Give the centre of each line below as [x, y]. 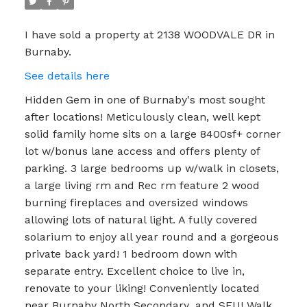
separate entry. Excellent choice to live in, [134, 271]
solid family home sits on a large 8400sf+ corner [152, 134]
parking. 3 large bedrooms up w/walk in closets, [151, 168]
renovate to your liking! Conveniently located [142, 288]
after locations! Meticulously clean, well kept [142, 116]
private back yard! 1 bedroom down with [131, 254]
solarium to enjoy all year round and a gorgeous [151, 236]
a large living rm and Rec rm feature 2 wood [142, 185]
